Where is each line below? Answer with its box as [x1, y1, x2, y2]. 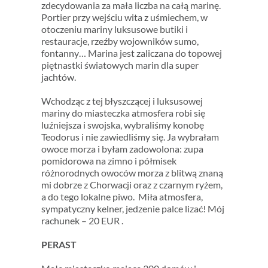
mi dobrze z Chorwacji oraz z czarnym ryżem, [41, 178, 223, 190]
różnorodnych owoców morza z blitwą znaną [41, 166, 223, 178]
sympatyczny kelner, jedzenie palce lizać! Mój [41, 202, 224, 214]
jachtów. [41, 71, 76, 83]
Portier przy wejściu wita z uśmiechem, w [41, 11, 208, 23]
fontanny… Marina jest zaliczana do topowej [41, 47, 222, 59]
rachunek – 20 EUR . [41, 214, 123, 226]
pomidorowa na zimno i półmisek [41, 154, 176, 166]
